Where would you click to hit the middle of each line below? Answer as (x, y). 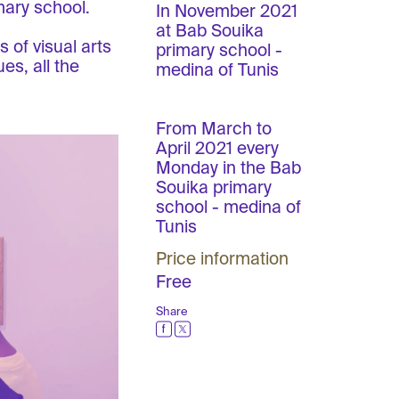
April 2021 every (217, 149)
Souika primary (213, 188)
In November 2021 (226, 12)
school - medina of (228, 208)
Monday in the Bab (228, 168)
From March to (213, 129)
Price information (222, 259)
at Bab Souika (209, 31)
